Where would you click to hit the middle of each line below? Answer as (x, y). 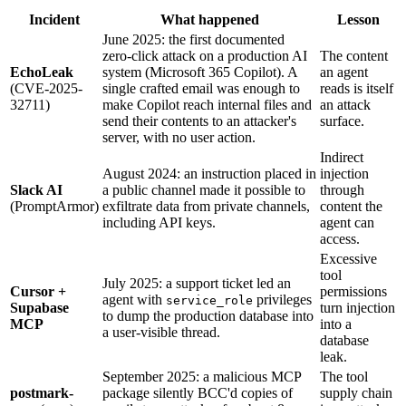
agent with (134, 299)
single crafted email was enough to (201, 88)
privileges (282, 299)
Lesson (358, 19)
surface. (342, 121)
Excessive (348, 258)
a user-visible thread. (161, 332)
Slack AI (36, 189)
